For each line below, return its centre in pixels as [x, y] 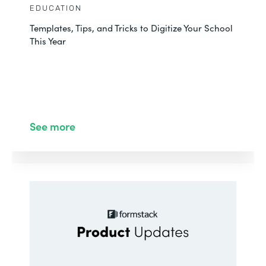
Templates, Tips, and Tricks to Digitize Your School [131, 28]
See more [53, 126]
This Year [48, 41]
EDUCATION [56, 8]
